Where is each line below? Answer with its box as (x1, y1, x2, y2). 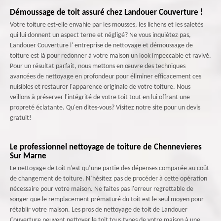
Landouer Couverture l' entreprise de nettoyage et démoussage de (10, 41, 193, 49)
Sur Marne (10, 151, 46, 160)
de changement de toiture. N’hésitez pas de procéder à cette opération (10, 175, 207, 183)
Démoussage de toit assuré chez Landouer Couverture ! (10, 8, 203, 17)
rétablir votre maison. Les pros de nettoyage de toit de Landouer (10, 206, 187, 214)
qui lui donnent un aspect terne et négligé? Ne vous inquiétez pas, (10, 31, 191, 39)
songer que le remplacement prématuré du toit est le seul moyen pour (10, 195, 204, 203)
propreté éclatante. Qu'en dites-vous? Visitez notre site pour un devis (10, 104, 200, 111)
